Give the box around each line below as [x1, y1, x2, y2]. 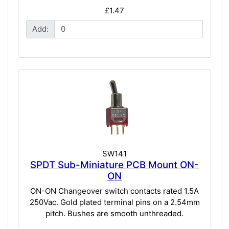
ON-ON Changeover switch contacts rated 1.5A [30, 186, 199, 196]
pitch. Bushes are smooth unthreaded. [45, 209, 184, 219]
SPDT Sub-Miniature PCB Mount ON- [30, 158, 199, 171]
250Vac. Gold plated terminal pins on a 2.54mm [29, 197, 200, 208]
